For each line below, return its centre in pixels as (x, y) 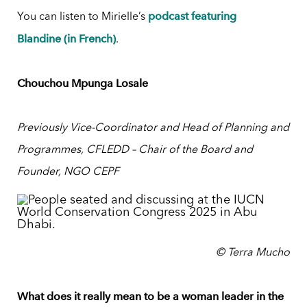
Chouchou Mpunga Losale (82, 84)
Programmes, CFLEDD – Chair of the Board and (135, 150)
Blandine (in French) (66, 39)
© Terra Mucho (253, 253)
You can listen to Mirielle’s (82, 17)
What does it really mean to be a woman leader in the (150, 297)
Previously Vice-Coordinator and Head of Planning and (153, 128)
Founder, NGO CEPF (68, 172)
